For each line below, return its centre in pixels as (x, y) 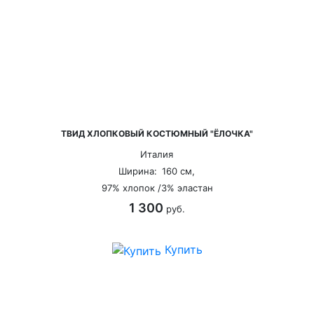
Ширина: (127, 171)
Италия (146, 154)
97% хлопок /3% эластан (146, 187)
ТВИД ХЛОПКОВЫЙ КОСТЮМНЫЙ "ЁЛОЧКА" (146, 133)
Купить (171, 249)
